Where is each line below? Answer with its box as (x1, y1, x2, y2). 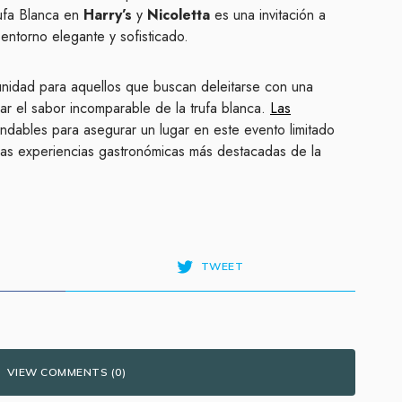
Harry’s (83, 4, 132, 26)
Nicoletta (147, 4, 210, 26)
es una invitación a (210, 4, 326, 26)
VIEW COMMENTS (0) (6, 365, 127, 380)
